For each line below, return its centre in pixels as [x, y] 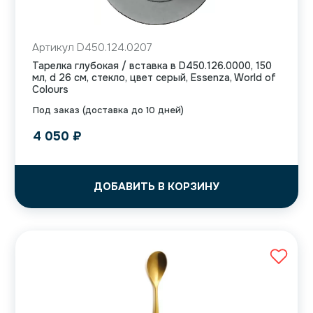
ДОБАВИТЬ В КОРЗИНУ [156, 187]
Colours [50, 90]
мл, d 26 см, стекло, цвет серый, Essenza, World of [154, 78]
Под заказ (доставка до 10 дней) [108, 110]
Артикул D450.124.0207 [92, 48]
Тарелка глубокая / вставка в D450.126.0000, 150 [152, 66]
